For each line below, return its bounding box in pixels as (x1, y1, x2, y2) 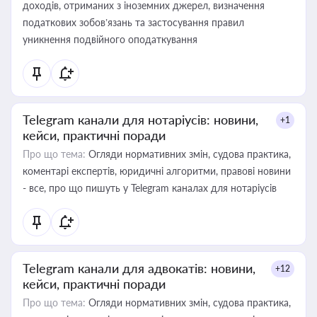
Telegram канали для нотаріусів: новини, (23, 112, 258, 127)
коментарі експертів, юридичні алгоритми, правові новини (23, 165, 291, 177)
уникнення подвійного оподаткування (23, 33, 197, 45)
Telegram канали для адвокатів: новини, (23, 260, 255, 276)
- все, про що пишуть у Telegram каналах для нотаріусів (23, 182, 277, 194)
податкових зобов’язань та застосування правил (23, 16, 244, 28)
